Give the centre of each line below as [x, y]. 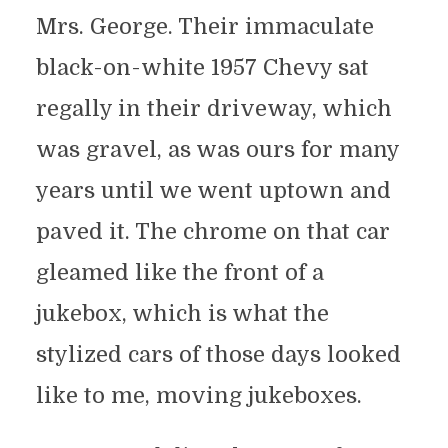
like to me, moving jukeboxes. [198, 395]
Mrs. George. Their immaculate [204, 26]
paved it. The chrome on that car [212, 231]
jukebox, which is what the [182, 313]
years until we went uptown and [213, 190]
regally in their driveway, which [213, 108]
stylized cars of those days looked [218, 354]
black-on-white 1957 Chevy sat [202, 67]
